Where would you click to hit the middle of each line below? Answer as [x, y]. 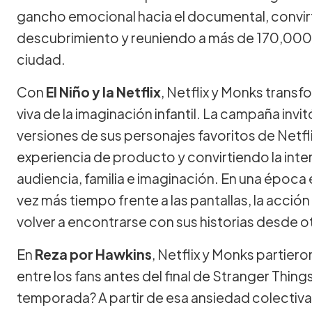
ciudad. [41, 59]
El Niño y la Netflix [103, 92]
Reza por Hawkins [93, 254]
